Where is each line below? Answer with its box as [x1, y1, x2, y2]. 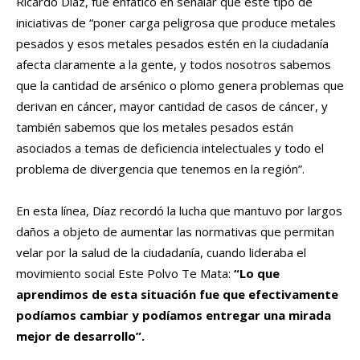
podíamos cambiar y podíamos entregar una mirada [16, 307, 331, 324]
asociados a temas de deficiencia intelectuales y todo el [16, 140, 324, 157]
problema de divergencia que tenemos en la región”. [16, 161, 305, 178]
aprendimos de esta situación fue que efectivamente [16, 286, 338, 303]
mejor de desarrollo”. [16, 328, 145, 345]
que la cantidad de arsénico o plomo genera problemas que [16, 77, 344, 94]
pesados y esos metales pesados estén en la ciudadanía [16, 35, 329, 52]
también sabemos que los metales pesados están [16, 119, 293, 136]
